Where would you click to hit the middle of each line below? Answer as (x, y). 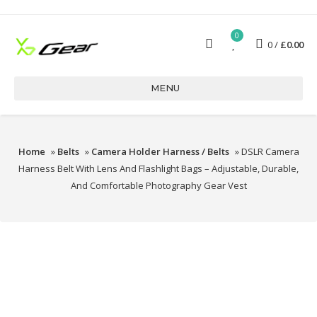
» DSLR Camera (266, 151)
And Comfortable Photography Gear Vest (158, 185)
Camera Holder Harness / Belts (160, 151)
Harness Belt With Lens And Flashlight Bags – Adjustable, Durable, (158, 168)
